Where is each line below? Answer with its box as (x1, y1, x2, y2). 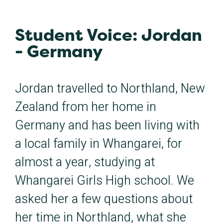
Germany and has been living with (15, 116, 200, 135)
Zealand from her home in (15, 98, 156, 117)
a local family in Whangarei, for (15, 135, 182, 154)
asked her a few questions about (15, 190, 193, 209)
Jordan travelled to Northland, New (15, 80, 205, 99)
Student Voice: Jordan (15, 23, 202, 47)
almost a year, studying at (15, 153, 155, 172)
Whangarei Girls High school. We (15, 172, 194, 191)
